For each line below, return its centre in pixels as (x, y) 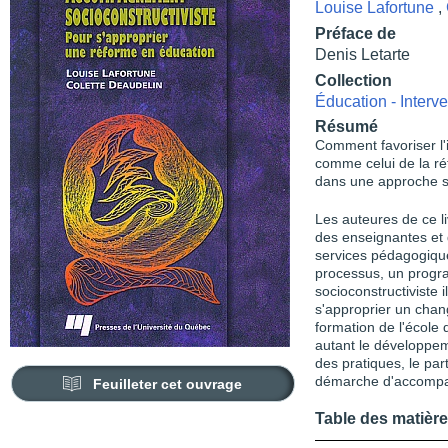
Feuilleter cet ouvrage (168, 384)
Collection (353, 80)
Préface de (355, 33)
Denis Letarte (362, 54)
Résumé (346, 126)
